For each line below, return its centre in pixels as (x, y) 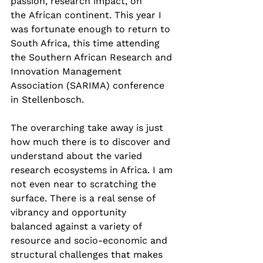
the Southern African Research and (93, 58)
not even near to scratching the (85, 184)
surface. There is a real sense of (84, 198)
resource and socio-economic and (90, 241)
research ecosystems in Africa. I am (93, 170)
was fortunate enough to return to (92, 29)
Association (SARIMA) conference (89, 86)
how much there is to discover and (92, 142)
